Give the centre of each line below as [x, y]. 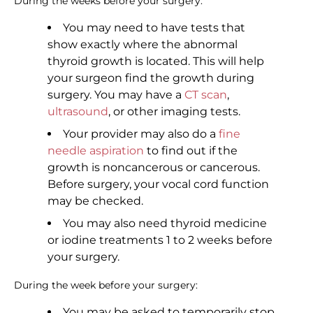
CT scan [206, 95]
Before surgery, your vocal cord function [158, 184]
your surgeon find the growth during [151, 78]
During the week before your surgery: [106, 285]
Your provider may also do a [141, 134]
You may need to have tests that [154, 28]
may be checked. [95, 201]
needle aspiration [96, 151]
